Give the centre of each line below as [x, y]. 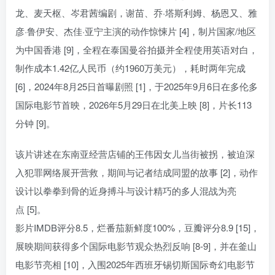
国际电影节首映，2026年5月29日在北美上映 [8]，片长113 [134, 105]
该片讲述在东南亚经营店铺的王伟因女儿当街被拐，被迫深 [135, 154]
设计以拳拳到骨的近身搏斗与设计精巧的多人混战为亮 [126, 191]
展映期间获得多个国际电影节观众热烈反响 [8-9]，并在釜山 [136, 246]
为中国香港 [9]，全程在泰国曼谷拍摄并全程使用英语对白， [137, 50]
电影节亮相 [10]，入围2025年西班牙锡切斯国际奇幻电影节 [135, 265]
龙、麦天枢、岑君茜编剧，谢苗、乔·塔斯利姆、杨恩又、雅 [136, 13]
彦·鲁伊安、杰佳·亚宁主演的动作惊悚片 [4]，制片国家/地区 [136, 31]
